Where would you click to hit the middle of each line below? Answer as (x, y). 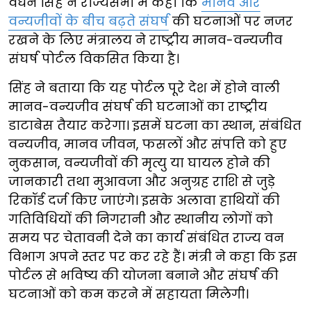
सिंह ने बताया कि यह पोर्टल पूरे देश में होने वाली (144, 87)
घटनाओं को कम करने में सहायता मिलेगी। (128, 294)
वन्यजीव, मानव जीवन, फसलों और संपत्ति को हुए (148, 144)
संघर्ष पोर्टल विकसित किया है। (94, 58)
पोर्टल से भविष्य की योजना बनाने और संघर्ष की (143, 275)
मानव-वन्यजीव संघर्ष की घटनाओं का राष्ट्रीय (138, 106)
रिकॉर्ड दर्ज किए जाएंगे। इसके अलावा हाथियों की (144, 200)
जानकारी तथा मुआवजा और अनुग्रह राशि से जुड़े (142, 181)
